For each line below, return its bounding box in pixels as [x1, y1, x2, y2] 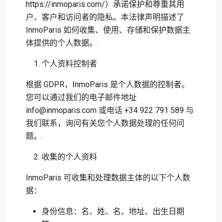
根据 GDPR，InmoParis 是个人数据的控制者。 [26, 80, 189, 89]
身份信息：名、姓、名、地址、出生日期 [42, 207, 184, 216]
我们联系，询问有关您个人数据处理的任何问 [26, 118, 184, 128]
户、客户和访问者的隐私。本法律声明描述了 [26, 12, 184, 22]
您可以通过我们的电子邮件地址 [26, 93, 137, 102]
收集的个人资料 [42, 152, 97, 162]
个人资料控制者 [42, 59, 97, 68]
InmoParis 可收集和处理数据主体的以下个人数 [26, 173, 190, 182]
